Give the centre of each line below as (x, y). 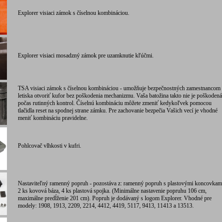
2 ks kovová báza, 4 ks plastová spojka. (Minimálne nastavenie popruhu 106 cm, (111, 191)
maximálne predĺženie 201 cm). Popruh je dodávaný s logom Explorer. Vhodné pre (113, 198)
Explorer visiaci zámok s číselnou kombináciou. (72, 13)
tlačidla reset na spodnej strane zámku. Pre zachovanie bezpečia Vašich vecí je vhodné (116, 111)
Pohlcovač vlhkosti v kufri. (48, 146)
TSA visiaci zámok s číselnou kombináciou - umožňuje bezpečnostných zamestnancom (118, 88)
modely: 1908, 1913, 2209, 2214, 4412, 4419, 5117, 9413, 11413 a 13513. (104, 206)
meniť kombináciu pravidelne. (51, 118)
